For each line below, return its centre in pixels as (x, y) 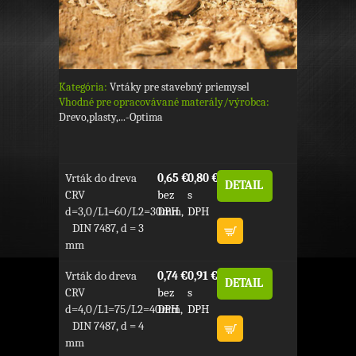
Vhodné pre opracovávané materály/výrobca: (164, 103)
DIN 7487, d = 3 (104, 228)
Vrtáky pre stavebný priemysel (180, 87)
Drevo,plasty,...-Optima (111, 118)
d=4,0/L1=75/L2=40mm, (124, 309)
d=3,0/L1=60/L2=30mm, (124, 212)
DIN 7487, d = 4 (104, 325)
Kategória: (83, 87)
